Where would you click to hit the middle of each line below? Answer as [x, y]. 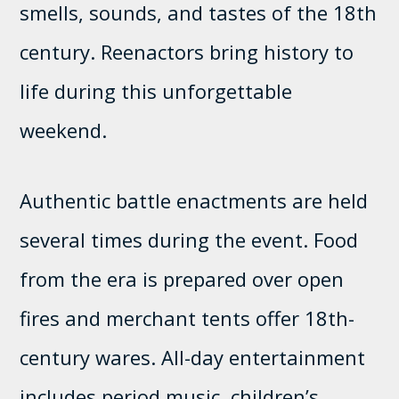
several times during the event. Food [189, 239]
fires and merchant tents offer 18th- [187, 318]
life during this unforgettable [156, 90]
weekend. [64, 130]
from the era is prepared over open [182, 278]
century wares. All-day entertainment [193, 357]
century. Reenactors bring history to [187, 51]
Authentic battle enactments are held [194, 200]
